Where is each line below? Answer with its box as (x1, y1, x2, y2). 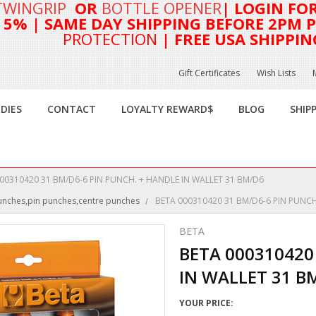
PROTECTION (63, 28, 157, 49)
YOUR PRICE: (179, 297, 233, 309)
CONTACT (47, 102, 96, 116)
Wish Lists (257, 67, 296, 79)
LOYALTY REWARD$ (121, 102, 213, 116)
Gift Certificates (178, 67, 240, 79)
